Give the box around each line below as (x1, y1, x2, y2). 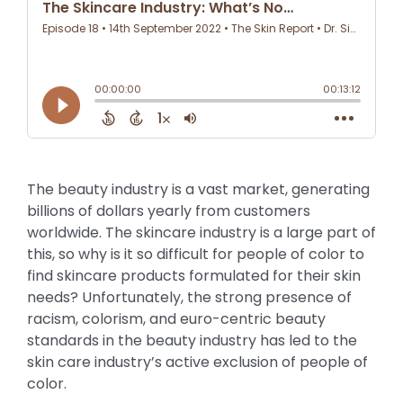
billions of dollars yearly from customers (26, 201, 310, 222)
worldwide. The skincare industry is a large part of (26, 222, 376, 244)
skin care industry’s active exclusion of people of (26, 352, 368, 373)
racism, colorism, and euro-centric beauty (26, 309, 326, 330)
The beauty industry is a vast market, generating (26, 179, 370, 201)
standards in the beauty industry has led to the (26, 330, 357, 352)
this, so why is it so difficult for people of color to (26, 244, 364, 265)
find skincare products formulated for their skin (26, 265, 361, 287)
